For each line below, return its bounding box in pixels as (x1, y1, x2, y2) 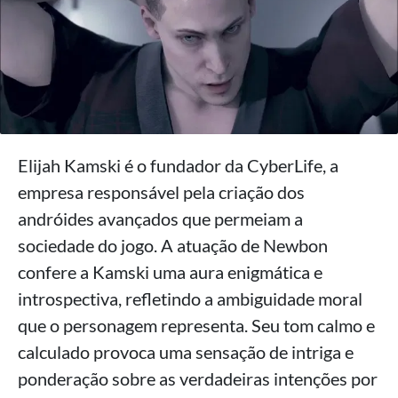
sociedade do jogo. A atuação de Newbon (18, 234, 328, 256)
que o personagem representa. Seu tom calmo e (18, 314, 375, 336)
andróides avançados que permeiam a (18, 207, 303, 229)
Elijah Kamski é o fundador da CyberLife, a (18, 154, 338, 176)
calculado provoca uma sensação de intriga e (18, 340, 354, 362)
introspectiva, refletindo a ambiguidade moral (18, 287, 362, 309)
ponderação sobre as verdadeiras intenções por (18, 367, 378, 389)
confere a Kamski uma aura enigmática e (18, 260, 322, 283)
